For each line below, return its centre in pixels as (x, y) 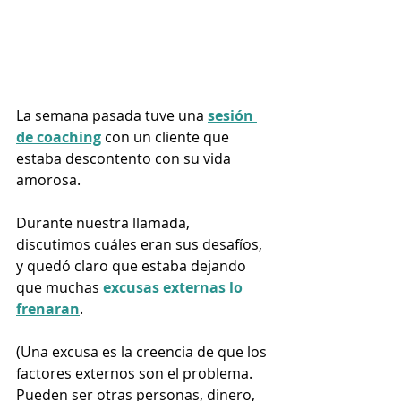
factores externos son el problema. (136, 374)
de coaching (59, 137)
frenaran (48, 309)
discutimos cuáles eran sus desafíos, (141, 245)
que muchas (60, 288)
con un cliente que (167, 137)
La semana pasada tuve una (112, 116)
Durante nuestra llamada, (105, 223)
